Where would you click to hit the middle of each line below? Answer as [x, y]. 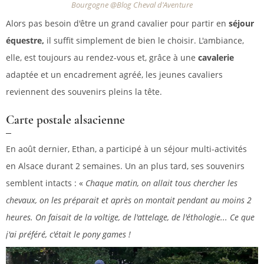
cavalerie [216, 57]
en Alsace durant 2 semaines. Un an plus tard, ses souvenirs [125, 166]
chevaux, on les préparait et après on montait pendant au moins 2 [129, 200]
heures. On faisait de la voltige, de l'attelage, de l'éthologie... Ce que [130, 217]
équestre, [25, 40]
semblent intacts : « [46, 183]
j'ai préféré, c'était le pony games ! [68, 234]
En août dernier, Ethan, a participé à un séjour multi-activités [126, 148]
